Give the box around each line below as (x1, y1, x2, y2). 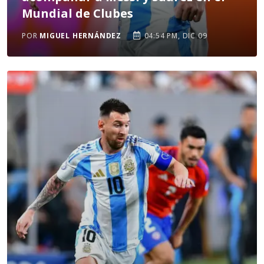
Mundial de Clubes (22, 5, 133, 21)
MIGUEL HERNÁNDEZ (39, 31, 122, 41)
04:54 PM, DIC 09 (141, 31, 207, 41)
